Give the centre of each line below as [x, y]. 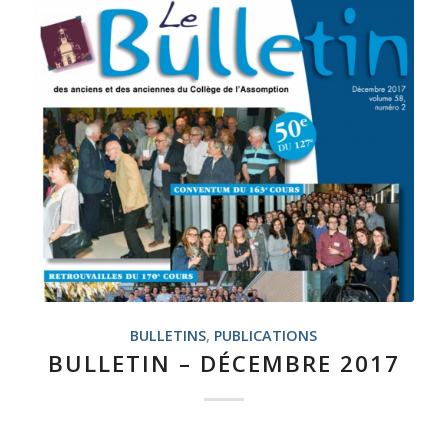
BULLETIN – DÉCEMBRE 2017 [223, 364]
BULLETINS [168, 336]
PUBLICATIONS [266, 336]
